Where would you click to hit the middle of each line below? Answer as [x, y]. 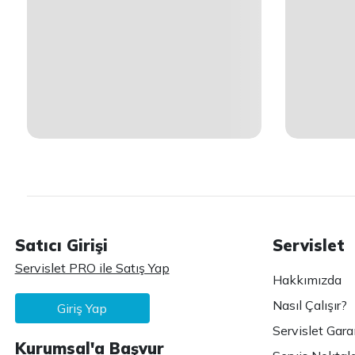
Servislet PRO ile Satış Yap [92, 267]
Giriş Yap [82, 308]
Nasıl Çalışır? [309, 305]
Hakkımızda [307, 279]
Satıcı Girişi [61, 245]
